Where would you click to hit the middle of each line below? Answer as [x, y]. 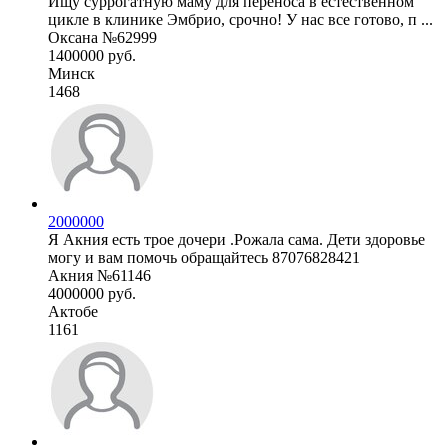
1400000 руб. [92, 55]
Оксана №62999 [102, 37]
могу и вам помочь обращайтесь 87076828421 [204, 257]
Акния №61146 [99, 275]
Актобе [73, 311]
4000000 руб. [92, 293]
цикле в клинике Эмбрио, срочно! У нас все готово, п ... [240, 19]
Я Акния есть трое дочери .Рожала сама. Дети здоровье [236, 239]
